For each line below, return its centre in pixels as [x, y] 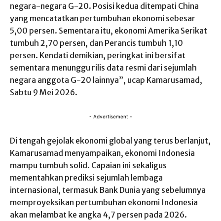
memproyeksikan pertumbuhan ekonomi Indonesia [104, 202]
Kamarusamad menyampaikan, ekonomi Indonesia [102, 153]
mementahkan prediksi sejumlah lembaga [86, 177]
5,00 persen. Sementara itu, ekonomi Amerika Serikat [109, 30]
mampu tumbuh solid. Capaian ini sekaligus [88, 165]
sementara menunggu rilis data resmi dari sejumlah [103, 67]
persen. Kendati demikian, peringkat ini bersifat [98, 55]
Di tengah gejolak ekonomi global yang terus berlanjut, [110, 140]
